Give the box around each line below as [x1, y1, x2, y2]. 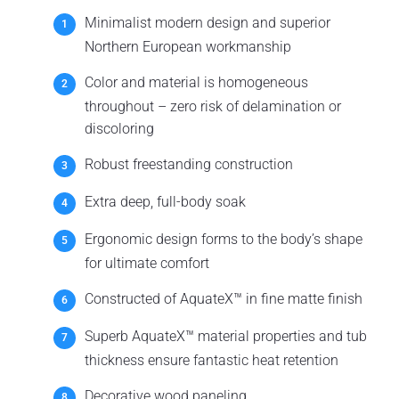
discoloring [85, 120, 154, 137]
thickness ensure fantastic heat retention [85, 352, 338, 369]
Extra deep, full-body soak [85, 193, 246, 210]
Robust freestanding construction [85, 156, 293, 173]
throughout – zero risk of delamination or [85, 98, 341, 115]
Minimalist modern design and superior [85, 14, 330, 31]
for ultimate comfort [85, 255, 209, 272]
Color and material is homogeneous [85, 74, 308, 91]
